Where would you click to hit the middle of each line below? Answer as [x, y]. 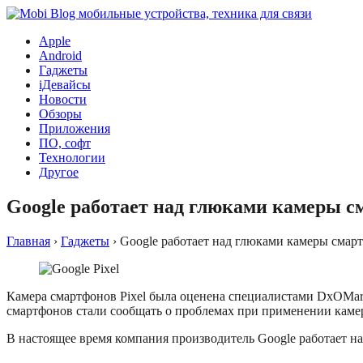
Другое [59, 172]
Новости [63, 99]
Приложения [75, 128]
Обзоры [60, 114]
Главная [28, 241]
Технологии [72, 158]
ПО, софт [65, 143]
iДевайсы [65, 85]
